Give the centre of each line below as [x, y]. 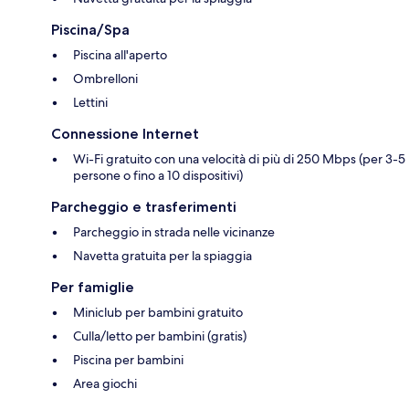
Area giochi [105, 384]
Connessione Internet [125, 134]
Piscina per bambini [128, 360]
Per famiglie [93, 288]
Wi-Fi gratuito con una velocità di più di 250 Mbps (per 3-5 [239, 159]
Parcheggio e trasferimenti [144, 207]
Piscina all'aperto [120, 55]
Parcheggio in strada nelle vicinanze [174, 232]
